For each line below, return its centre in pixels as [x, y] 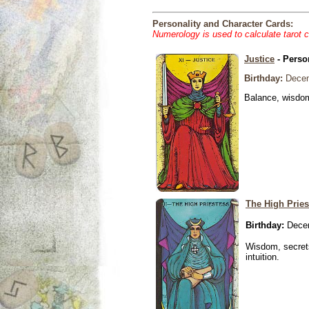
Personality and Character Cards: [223, 24]
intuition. [262, 257]
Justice [259, 59]
